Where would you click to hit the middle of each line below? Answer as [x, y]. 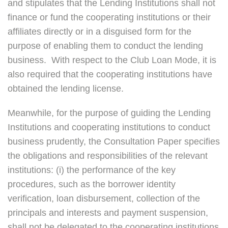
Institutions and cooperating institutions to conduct [109, 127]
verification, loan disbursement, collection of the [104, 199]
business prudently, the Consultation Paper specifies [114, 142]
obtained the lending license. [66, 89]
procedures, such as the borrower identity [92, 184]
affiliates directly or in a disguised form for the [99, 32]
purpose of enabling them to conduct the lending [105, 46]
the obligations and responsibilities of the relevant [108, 156]
